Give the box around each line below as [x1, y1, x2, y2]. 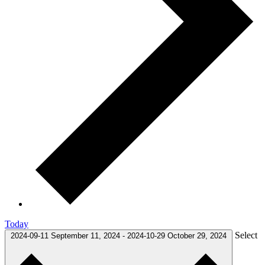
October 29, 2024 [167, 231, 227, 240]
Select [235, 230, 257, 240]
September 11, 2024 [51, 231, 122, 240]
